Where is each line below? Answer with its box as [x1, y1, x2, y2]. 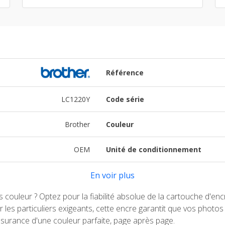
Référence [106, 68, 144, 78]
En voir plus [90, 170, 135, 181]
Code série [106, 94, 144, 104]
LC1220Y [61, 94, 90, 104]
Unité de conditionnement [106, 145, 201, 155]
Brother [65, 120, 90, 130]
